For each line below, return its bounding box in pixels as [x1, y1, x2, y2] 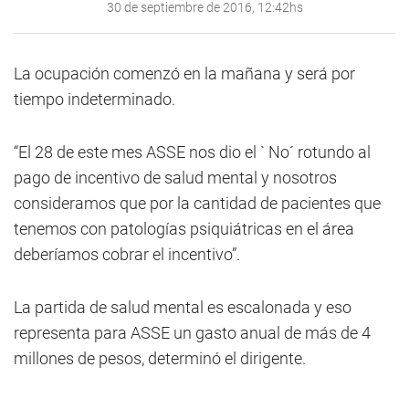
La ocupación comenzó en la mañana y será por [14, 64, 355, 83]
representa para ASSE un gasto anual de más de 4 [14, 323, 371, 342]
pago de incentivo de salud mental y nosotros [14, 168, 337, 187]
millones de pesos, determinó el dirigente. [14, 349, 306, 368]
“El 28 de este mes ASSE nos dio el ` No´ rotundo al [14, 142, 371, 162]
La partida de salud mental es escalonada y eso [14, 298, 351, 317]
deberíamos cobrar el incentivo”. [14, 245, 240, 264]
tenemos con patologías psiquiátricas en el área [14, 219, 354, 238]
